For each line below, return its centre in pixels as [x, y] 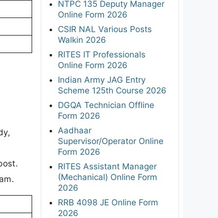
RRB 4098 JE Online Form [108, 202]
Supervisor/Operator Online [111, 141]
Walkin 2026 [82, 40]
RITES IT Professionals [102, 54]
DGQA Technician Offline [106, 105]
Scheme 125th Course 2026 [112, 90]
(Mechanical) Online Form [108, 177]
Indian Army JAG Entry [102, 80]
